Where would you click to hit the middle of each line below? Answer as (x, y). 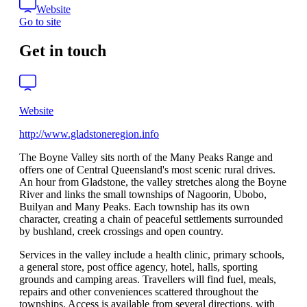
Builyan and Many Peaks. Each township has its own (134, 207)
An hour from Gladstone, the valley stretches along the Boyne (153, 182)
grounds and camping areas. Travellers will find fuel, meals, (148, 280)
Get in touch (63, 51)
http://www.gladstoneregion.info (89, 134)
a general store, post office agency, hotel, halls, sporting (138, 267)
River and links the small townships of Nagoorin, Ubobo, (143, 195)
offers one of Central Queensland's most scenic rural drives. (147, 170)
